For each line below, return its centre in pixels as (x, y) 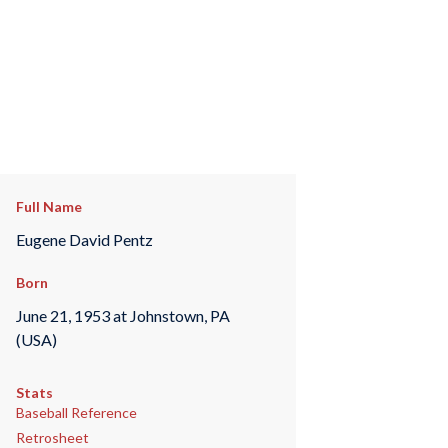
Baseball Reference (76, 413)
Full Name (48, 206)
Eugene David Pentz (84, 239)
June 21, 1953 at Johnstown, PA (122, 315)
